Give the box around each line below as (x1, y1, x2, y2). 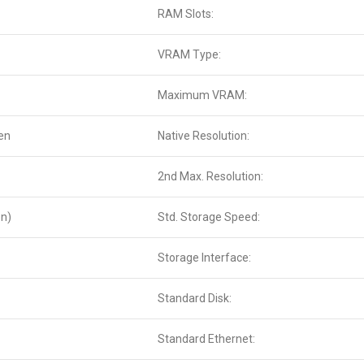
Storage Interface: (158, 251, 251, 264)
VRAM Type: (158, 48, 221, 61)
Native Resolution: (158, 129, 249, 142)
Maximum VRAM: (158, 89, 247, 102)
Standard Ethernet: (158, 332, 255, 345)
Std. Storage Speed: (158, 210, 260, 223)
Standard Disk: (158, 292, 232, 305)
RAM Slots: (158, 7, 214, 20)
